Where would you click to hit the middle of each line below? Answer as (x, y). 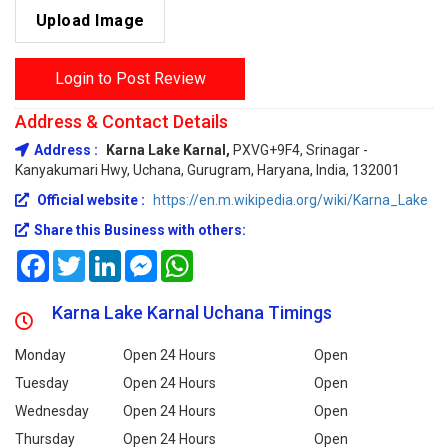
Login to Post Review (130, 78)
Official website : (91, 200)
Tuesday (42, 383)
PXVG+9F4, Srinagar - (300, 150)
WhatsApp (226, 258)
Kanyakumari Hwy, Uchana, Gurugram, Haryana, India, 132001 (207, 170)
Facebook (79, 258)
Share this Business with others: (140, 230)
